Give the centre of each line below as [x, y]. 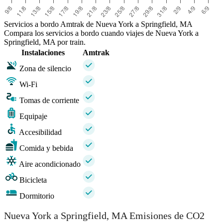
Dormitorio [37, 196]
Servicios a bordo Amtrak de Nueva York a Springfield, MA [98, 24]
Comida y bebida [46, 148]
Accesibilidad [40, 132]
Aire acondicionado [50, 164]
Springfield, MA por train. [45, 42]
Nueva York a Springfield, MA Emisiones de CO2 [104, 216]
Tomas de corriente [49, 100]
